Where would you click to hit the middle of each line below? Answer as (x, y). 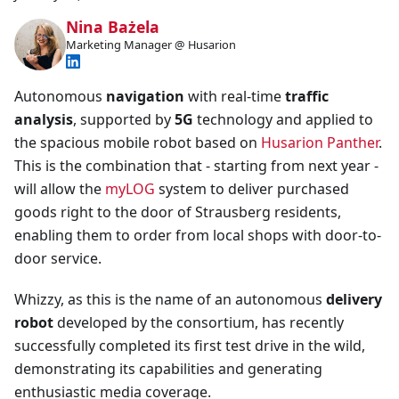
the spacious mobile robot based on (138, 142)
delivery (354, 299)
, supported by (124, 119)
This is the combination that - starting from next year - (196, 165)
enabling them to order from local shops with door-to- (198, 235)
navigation (145, 96)
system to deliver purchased (252, 188)
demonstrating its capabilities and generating (168, 368)
